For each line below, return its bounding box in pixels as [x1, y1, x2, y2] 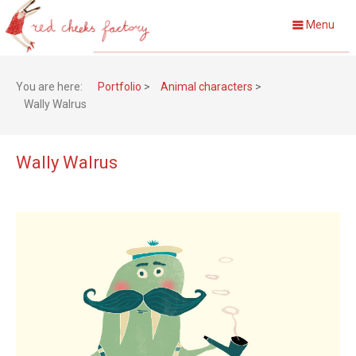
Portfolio [98, 79, 144, 93]
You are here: [16, 79, 87, 93]
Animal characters [161, 79, 255, 93]
